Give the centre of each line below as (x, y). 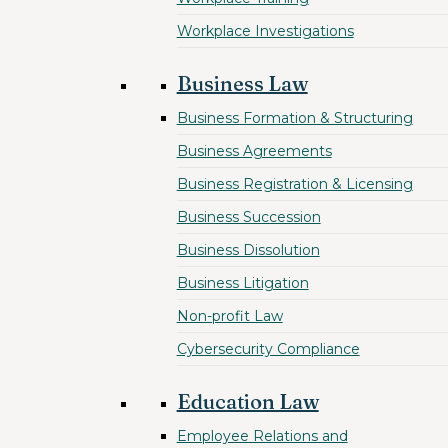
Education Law (247, 401)
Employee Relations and (262, 436)
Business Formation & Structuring (294, 118)
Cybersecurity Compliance (268, 349)
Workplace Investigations (265, 31)
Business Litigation (242, 283)
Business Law (242, 83)
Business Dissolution (248, 250)
